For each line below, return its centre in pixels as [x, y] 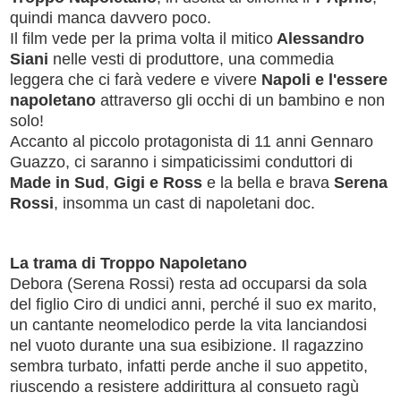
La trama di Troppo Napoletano [128, 263]
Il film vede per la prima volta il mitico [141, 38]
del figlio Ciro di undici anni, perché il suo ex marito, [193, 304]
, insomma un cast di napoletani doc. [184, 203]
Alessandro [319, 38]
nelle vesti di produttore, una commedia [193, 59]
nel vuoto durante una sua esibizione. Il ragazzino [187, 345]
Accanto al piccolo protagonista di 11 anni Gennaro [192, 141]
